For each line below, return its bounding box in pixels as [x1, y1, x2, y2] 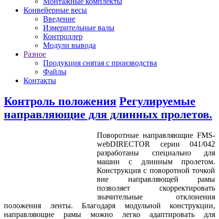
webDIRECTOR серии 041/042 [97, 139, 215, 148]
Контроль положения [4, 94, 116, 108]
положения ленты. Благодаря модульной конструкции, [4, 201, 215, 210]
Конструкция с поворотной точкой [97, 166, 215, 175]
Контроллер [43, 32, 83, 41]
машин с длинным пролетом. [97, 157, 215, 166]
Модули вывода [43, 41, 96, 49]
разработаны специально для [97, 148, 215, 157]
